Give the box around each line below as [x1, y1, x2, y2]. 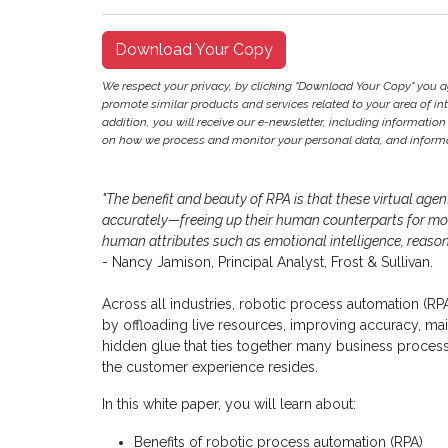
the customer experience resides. [102, 359, 318, 376]
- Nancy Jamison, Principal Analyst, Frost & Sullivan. [102, 254, 433, 271]
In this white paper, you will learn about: [102, 396, 356, 413]
